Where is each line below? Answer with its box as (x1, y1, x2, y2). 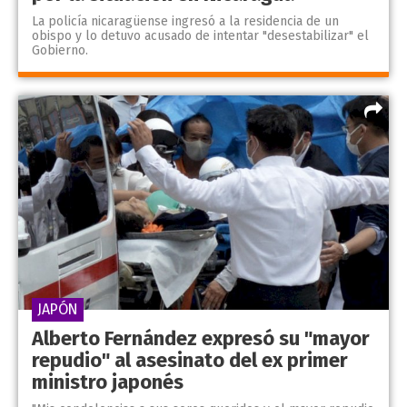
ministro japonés (32, 370, 184, 395)
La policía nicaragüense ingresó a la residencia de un (32, 13, 339, 29)
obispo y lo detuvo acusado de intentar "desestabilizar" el (32, 27, 369, 44)
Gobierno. (32, 42, 88, 58)
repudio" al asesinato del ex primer (32, 348, 348, 373)
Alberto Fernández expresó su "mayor (32, 326, 370, 352)
